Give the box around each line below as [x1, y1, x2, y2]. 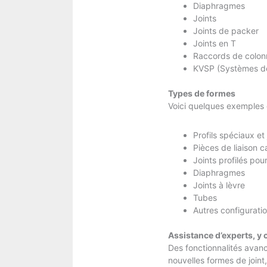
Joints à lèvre [193, 179, 245, 190]
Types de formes [167, 88, 235, 98]
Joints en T [193, 38, 236, 48]
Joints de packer [193, 25, 259, 36]
